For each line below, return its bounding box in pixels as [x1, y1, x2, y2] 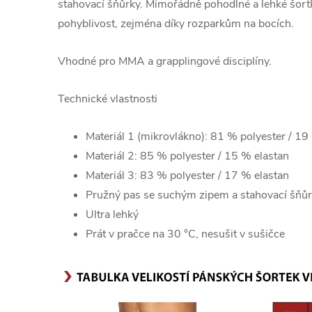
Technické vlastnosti [58, 91, 157, 107]
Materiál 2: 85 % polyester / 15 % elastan [86, 148, 289, 164]
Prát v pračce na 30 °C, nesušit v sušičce [86, 226, 285, 242]
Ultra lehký [86, 207, 139, 222]
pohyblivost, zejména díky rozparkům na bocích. [58, 16, 294, 31]
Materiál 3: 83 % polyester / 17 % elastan [86, 168, 289, 183]
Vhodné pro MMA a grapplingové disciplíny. [58, 54, 272, 69]
